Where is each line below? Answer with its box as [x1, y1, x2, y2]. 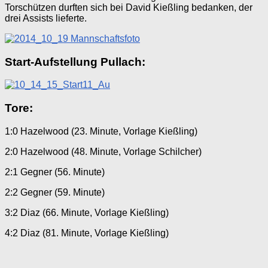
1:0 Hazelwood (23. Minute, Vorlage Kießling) [5, 126, 197, 136]
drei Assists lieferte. [5, 13, 87, 23]
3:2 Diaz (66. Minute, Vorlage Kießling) [5, 207, 169, 218]
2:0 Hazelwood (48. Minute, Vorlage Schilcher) [5, 146, 202, 157]
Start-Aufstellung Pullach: [5, 55, 145, 68]
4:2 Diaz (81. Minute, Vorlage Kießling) [5, 227, 169, 238]
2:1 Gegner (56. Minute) [5, 166, 105, 177]
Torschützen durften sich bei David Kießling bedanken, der [5, 2, 252, 13]
